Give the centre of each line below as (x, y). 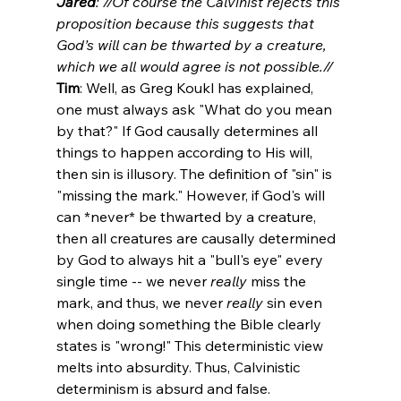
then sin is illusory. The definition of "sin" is (196, 173)
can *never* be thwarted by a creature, (188, 216)
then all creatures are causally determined (197, 238)
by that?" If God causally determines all (188, 130)
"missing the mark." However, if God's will (192, 195)
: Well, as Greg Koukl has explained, (198, 87)
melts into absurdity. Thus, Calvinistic (179, 367)
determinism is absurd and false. (163, 388)
